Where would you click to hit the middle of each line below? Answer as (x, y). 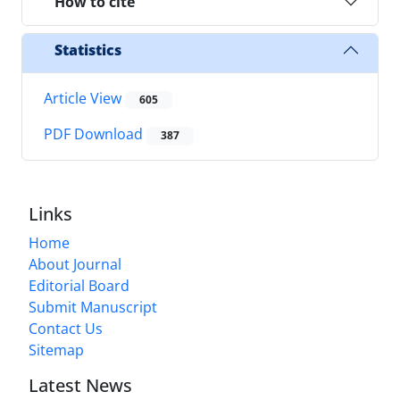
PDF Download (95, 134)
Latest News (80, 385)
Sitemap (56, 350)
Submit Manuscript (93, 307)
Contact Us (66, 328)
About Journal (75, 264)
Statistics (88, 50)
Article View (84, 99)
